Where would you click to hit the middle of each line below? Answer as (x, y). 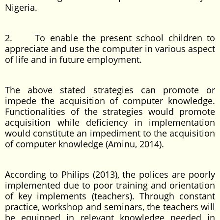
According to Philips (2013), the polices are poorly (110, 174)
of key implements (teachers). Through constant (110, 196)
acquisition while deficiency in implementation (110, 122)
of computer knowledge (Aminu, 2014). (84, 144)
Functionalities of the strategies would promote (110, 111)
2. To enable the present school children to (110, 38)
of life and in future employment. (73, 59)
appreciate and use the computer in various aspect (110, 49)
